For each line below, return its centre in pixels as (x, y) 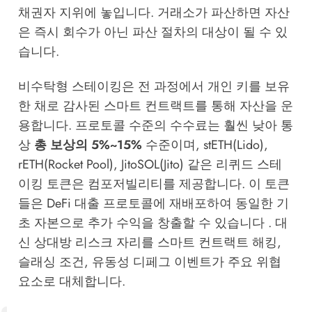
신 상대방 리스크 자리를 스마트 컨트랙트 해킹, (149, 242)
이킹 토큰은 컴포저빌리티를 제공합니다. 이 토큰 (154, 184)
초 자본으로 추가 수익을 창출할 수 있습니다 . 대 (153, 223)
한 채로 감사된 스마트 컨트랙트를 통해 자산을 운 (155, 106)
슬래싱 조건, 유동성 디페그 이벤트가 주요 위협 (149, 262)
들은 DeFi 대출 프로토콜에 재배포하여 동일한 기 (153, 203)
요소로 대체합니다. (71, 281)
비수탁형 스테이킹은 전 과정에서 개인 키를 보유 (154, 86)
